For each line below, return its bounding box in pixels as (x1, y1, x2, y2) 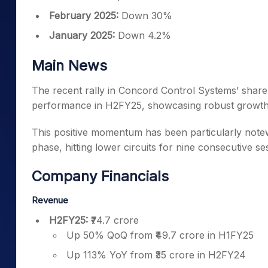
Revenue (32, 194, 68, 206)
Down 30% (118, 10, 172, 22)
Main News (32, 57, 107, 74)
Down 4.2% (115, 29, 171, 41)
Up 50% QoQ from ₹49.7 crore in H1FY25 (66, 229, 254, 241)
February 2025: (49, 10, 118, 22)
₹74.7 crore (88, 214, 139, 226)
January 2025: (49, 29, 115, 41)
